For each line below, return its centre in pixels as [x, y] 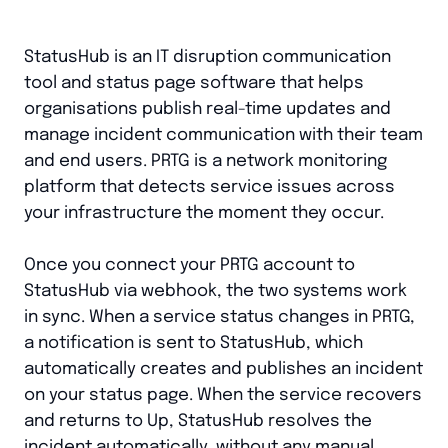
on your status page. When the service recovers [223, 395]
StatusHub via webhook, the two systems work [215, 291]
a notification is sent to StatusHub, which [193, 343]
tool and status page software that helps [194, 83]
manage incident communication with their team [223, 135]
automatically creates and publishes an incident [223, 369]
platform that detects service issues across [209, 187]
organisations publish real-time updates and [207, 109]
